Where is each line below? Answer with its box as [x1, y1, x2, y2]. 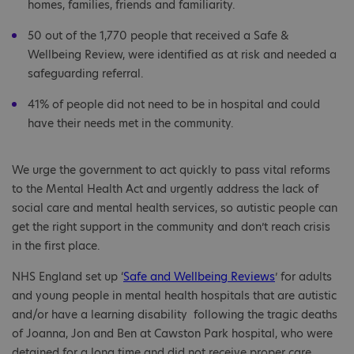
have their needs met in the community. [28, 115, 237, 132]
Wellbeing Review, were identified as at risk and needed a [28, 47, 337, 63]
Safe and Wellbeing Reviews [123, 269, 275, 285]
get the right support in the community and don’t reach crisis [12, 219, 330, 235]
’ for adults [275, 269, 332, 285]
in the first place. [12, 238, 104, 254]
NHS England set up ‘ [12, 269, 123, 285]
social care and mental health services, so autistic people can [12, 200, 337, 217]
